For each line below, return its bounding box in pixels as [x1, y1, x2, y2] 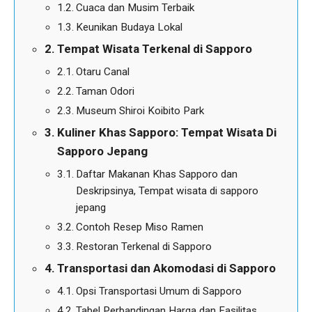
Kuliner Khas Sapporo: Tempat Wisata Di [57, 125, 277, 139]
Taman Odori [76, 84, 135, 97]
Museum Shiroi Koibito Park [76, 104, 205, 117]
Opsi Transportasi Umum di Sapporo [76, 284, 242, 297]
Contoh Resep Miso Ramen [76, 220, 204, 233]
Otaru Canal [76, 65, 130, 78]
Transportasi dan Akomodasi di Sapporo [57, 260, 276, 275]
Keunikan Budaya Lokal [76, 20, 183, 33]
